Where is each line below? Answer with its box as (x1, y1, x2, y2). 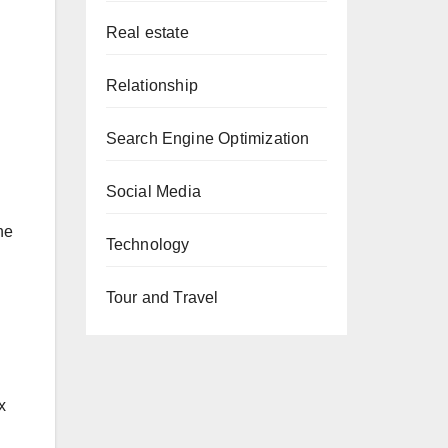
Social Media (105, 183, 201, 200)
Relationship (105, 77, 198, 94)
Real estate (105, 24, 189, 41)
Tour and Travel (105, 289, 219, 306)
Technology (105, 236, 190, 253)
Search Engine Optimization (105, 130, 310, 147)
